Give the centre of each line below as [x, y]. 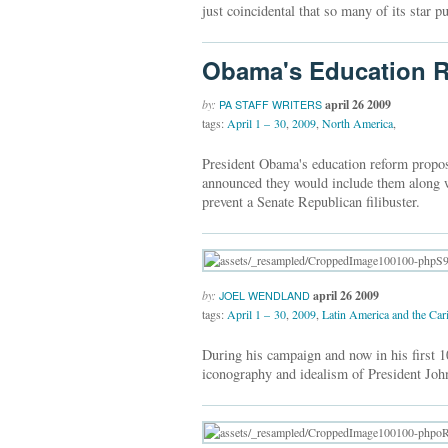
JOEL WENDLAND [264, 295]
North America [357, 122]
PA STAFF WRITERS [270, 104]
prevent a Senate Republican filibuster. [311, 202]
